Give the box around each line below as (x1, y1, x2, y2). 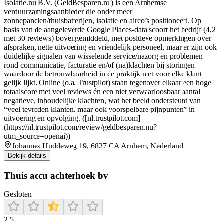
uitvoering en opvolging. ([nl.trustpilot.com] (4, 113, 140, 122)
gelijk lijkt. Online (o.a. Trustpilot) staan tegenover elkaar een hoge (4, 78, 211, 87)
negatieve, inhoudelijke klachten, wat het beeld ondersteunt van (4, 96, 201, 105)
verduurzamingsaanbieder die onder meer (4, 7, 132, 16)
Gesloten (4, 190, 32, 199)
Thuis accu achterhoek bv (4, 170, 108, 181)
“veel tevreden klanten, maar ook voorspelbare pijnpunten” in (4, 105, 195, 113)
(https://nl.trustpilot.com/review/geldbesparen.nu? (4, 122, 157, 131)
